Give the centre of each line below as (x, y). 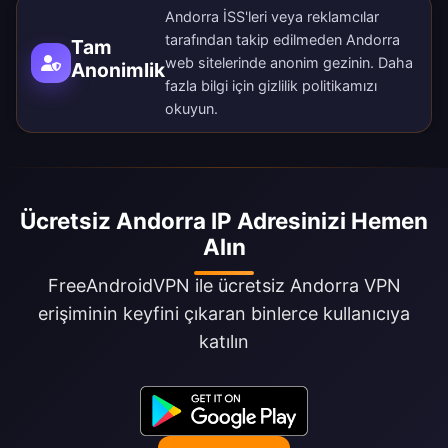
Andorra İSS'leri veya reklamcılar (272, 17)
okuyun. (191, 109)
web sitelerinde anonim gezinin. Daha (289, 63)
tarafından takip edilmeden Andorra (282, 40)
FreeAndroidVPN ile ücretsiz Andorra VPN (224, 286)
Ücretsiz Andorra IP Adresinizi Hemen (224, 221)
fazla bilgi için (211, 86)
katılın (224, 342)
